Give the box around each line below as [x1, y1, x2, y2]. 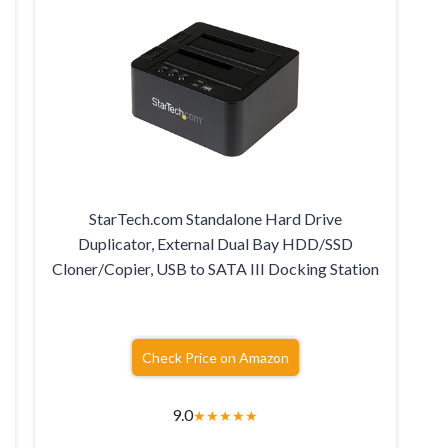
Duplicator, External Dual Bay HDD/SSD [77, 234, 353, 254]
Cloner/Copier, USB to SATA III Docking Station [51, 259, 379, 279]
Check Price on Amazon [141, 349, 289, 367]
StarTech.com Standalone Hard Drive [88, 209, 342, 229]
